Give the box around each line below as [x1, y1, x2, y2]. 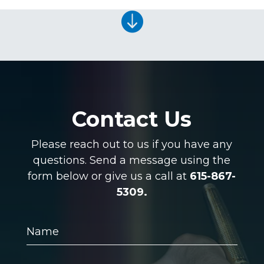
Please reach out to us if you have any [31, 138, 233, 151]
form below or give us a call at [28, 170, 190, 183]
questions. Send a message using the [33, 154, 231, 167]
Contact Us [72, 106, 192, 133]
